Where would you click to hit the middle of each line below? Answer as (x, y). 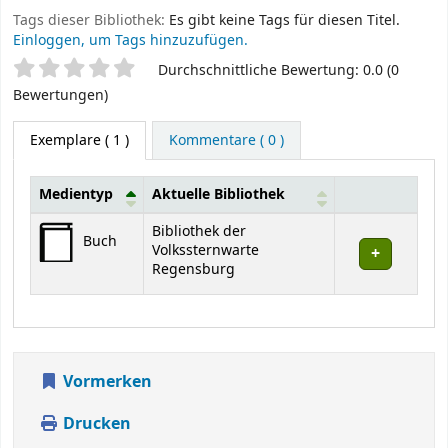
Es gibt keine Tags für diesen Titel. (284, 20)
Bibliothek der (199, 231)
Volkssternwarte (205, 250)
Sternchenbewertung (108, 69)
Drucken (95, 423)
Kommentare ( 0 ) (226, 140)
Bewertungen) (60, 95)
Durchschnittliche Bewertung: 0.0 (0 (278, 70)
